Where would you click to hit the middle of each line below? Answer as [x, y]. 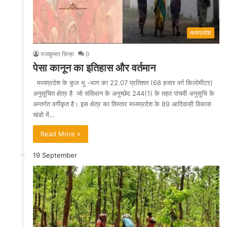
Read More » [61, 134]
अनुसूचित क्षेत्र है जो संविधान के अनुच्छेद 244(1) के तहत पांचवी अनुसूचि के [124, 93]
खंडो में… [44, 115]
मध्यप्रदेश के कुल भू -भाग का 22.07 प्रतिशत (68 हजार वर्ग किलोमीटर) [123, 83]
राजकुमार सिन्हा [57, 54]
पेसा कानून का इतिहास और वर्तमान [94, 68]
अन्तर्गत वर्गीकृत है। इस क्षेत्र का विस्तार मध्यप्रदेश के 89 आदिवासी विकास [122, 104]
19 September [55, 155]
